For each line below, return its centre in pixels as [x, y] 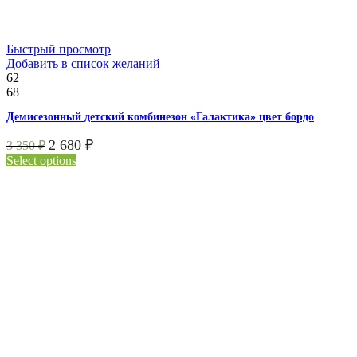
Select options [41, 161]
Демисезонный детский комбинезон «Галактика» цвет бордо [160, 117]
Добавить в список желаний [83, 64]
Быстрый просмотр [59, 49]
